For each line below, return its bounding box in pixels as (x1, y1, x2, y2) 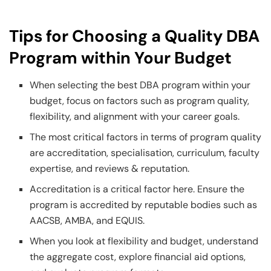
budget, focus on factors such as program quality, (30, 94, 250, 107)
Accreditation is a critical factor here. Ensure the (30, 182, 245, 195)
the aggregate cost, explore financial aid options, (30, 250, 246, 263)
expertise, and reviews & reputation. (30, 162, 192, 175)
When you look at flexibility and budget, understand (30, 234, 259, 247)
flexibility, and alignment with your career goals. (30, 109, 240, 123)
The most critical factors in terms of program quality (30, 130, 262, 143)
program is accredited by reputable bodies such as (30, 198, 258, 211)
